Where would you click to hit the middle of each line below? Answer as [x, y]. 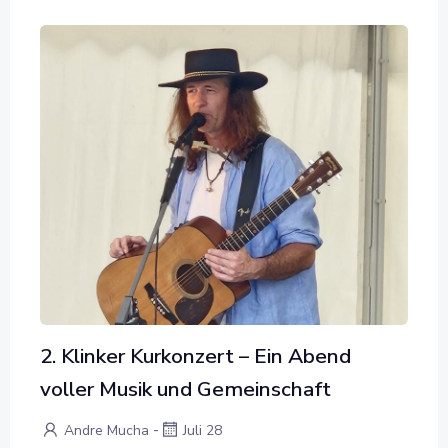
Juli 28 [202, 430]
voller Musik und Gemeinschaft [185, 388]
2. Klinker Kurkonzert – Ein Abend [195, 355]
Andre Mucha [106, 430]
